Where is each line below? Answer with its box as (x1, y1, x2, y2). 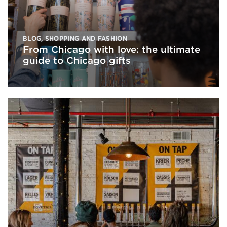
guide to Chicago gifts (23, 54, 130, 66)
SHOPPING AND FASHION (45, 34, 127, 42)
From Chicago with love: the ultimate (23, 43, 200, 55)
